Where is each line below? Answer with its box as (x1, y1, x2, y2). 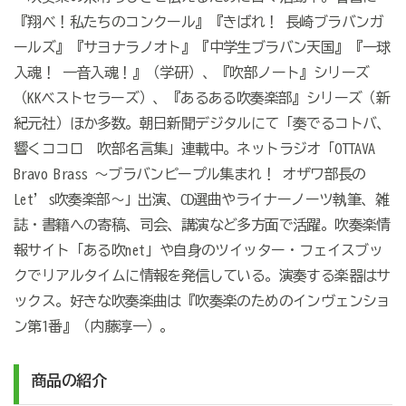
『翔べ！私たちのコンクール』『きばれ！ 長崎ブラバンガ (13, 14, 383, 30)
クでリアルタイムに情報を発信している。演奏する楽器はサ (13, 268, 391, 284)
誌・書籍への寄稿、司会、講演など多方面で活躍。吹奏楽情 (13, 217, 391, 233)
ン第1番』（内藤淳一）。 (13, 319, 174, 334)
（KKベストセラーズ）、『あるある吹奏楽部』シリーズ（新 (13, 91, 391, 106)
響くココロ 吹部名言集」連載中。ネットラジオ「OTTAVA (13, 141, 375, 157)
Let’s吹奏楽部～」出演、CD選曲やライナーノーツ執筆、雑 (13, 192, 389, 208)
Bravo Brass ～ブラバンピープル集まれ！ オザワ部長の (13, 167, 366, 182)
